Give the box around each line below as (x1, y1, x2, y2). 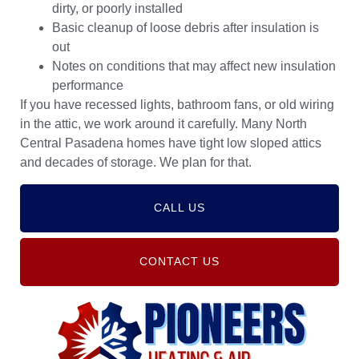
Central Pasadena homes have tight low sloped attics (20, 135, 321, 150)
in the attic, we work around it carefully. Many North (20, 116, 307, 131)
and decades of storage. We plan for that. (20, 155, 252, 169)
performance (52, 78, 123, 92)
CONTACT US (139, 255, 220, 268)
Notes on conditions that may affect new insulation (52, 58, 336, 73)
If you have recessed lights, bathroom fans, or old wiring (20, 97, 334, 111)
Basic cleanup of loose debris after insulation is (52, 20, 319, 34)
